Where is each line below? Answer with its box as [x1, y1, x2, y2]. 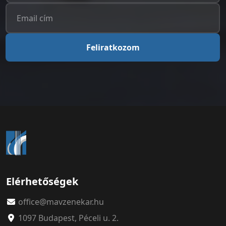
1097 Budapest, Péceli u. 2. [18, 212, 119, 223]
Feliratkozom [86, 41, 140, 53]
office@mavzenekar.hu [18, 196, 104, 207]
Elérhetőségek [6, 174, 78, 188]
